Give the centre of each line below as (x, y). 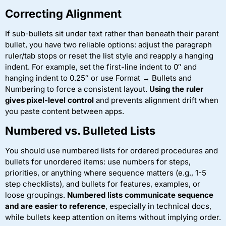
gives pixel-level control (49, 100)
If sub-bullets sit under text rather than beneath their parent (112, 33)
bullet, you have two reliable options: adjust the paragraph (108, 44)
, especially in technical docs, (158, 206)
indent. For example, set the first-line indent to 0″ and (101, 67)
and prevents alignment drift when (156, 100)
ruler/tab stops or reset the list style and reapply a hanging (109, 55)
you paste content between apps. (65, 111)
